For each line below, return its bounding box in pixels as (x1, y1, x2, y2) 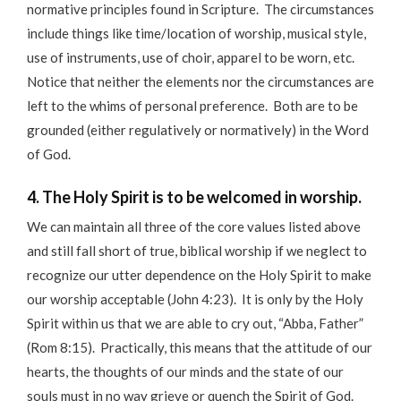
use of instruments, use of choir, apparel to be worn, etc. (27, 49, 357, 66)
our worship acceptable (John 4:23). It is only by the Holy (27, 290, 363, 307)
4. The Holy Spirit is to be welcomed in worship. (27, 186, 362, 207)
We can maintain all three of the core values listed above (27, 218, 361, 235)
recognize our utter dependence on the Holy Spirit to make (27, 266, 371, 283)
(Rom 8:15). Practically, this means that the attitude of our (27, 338, 372, 355)
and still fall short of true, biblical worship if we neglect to (27, 242, 367, 259)
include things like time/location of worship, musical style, (27, 25, 366, 42)
